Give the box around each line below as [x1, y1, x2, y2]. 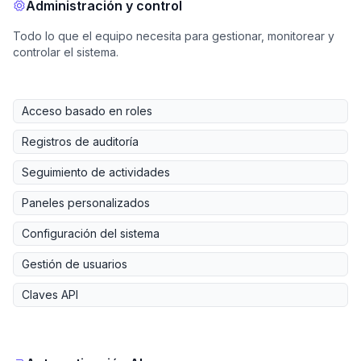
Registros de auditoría [22, 134, 139, 148]
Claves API [22, 287, 78, 301]
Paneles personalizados [22, 195, 150, 210]
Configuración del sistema [22, 226, 160, 240]
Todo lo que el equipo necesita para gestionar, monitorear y [13, 28, 334, 43]
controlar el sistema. [13, 44, 118, 59]
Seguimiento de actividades [22, 164, 170, 179]
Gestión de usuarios [22, 256, 127, 271]
